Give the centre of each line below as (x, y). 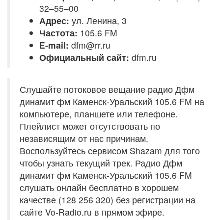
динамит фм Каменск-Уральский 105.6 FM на (112, 101)
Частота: (58, 33)
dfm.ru (144, 57)
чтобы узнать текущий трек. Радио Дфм (101, 163)
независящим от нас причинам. (84, 138)
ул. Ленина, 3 (98, 20)
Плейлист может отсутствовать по (90, 126)
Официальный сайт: (85, 57)
